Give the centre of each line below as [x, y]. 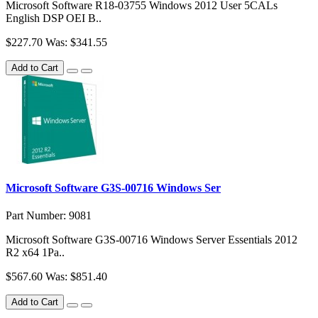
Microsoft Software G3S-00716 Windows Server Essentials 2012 [152, 240]
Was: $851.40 [76, 277]
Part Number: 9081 [49, 216]
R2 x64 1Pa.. [35, 253]
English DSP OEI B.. [54, 18]
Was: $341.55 [76, 42]
